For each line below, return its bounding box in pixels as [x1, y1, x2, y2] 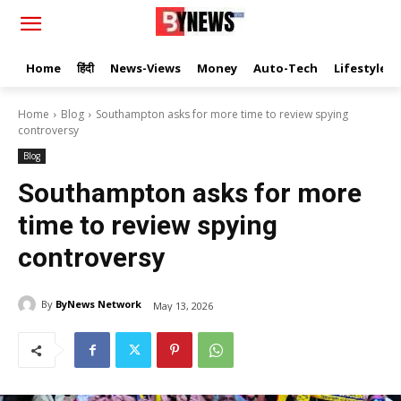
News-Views [110, 60, 181, 76]
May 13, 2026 [153, 298, 213, 312]
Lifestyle [334, 60, 387, 76]
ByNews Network [55, 297, 141, 311]
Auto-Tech [253, 60, 318, 76]
